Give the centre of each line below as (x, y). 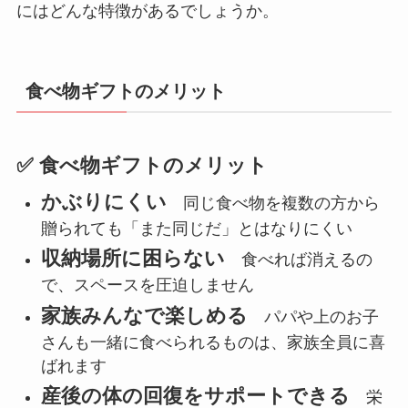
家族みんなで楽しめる (144, 316)
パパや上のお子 (313, 316)
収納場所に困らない (133, 259)
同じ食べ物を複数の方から (273, 203)
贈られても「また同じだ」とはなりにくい (196, 228)
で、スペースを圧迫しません (147, 286)
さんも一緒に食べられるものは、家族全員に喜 (213, 342)
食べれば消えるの (298, 260)
